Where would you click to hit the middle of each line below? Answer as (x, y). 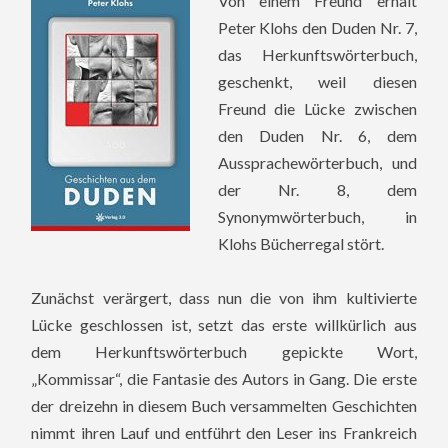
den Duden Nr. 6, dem (317, 135)
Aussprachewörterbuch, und (317, 162)
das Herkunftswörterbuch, (317, 54)
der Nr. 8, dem (317, 189)
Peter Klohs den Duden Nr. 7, (317, 27)
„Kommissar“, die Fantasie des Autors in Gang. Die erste (224, 378)
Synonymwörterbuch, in (317, 216)
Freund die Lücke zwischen (317, 108)
